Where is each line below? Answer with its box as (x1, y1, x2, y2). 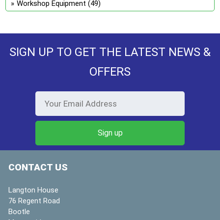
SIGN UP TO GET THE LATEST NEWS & (9, 45, 211, 59)
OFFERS (89, 64, 131, 79)
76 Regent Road (8, 196, 60, 205)
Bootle (8, 207, 30, 216)
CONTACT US (8, 161, 68, 173)
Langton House (8, 185, 58, 194)
